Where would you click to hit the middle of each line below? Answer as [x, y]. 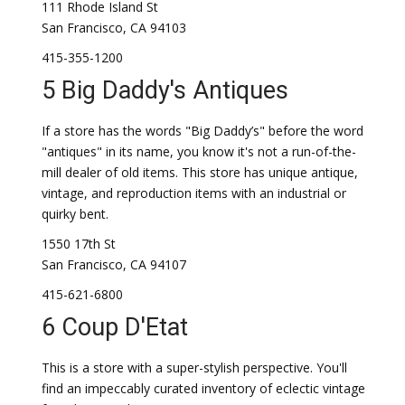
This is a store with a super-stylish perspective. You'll [194, 367]
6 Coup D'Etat [115, 327]
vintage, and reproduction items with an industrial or [194, 193]
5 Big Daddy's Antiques [165, 90]
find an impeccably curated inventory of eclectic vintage [203, 388]
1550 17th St [79, 244]
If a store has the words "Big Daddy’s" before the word [202, 131]
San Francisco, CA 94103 [114, 28]
